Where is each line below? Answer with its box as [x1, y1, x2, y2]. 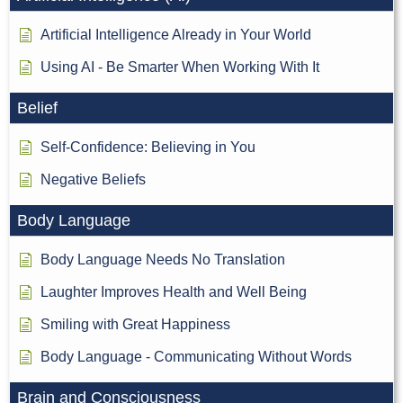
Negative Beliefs [40, 172, 146, 188]
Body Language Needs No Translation [40, 252, 285, 268]
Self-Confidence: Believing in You [40, 139, 255, 156]
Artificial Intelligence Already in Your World [40, 27, 311, 43]
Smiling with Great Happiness [40, 317, 230, 333]
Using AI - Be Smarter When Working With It [40, 59, 319, 76]
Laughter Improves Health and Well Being [40, 284, 307, 300]
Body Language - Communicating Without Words [40, 349, 352, 365]
